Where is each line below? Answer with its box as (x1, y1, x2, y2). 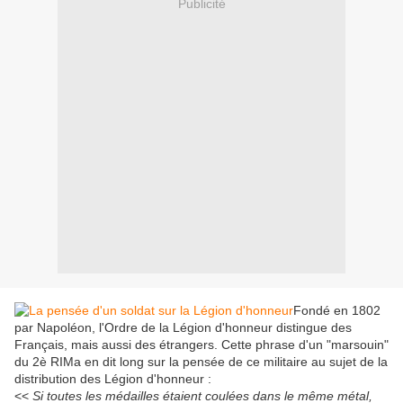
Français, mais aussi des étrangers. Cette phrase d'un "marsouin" (14, 337, 389, 353)
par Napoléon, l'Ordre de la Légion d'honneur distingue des (14, 320, 352, 336)
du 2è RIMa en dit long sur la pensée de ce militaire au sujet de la (14, 354, 388, 370)
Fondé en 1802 (293, 303, 381, 318)
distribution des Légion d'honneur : (14, 372, 211, 387)
